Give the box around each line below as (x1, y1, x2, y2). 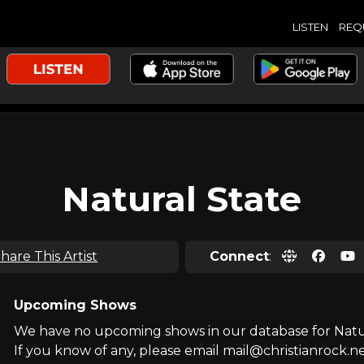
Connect (210, 249, 270, 264)
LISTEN (292, 19, 328, 33)
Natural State (62, 178, 302, 220)
